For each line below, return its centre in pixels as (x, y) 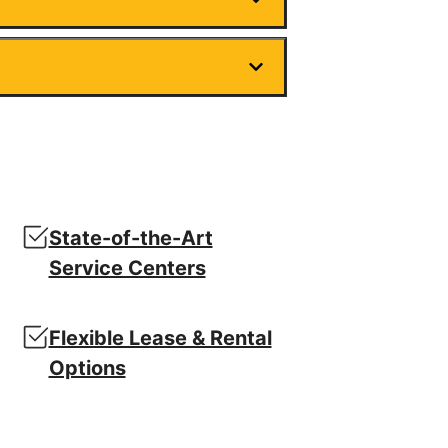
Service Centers (127, 268)
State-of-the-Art (130, 238)
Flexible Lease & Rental (160, 338)
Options (87, 368)
